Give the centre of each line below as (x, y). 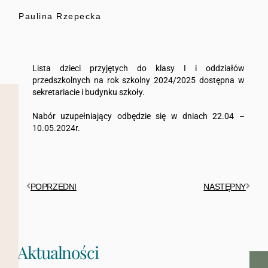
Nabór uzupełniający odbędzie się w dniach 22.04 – (138, 116)
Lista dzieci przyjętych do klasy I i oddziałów (138, 68)
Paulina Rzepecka (60, 16)
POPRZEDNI (53, 186)
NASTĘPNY (225, 186)
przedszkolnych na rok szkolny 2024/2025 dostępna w (138, 80)
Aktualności (58, 252)
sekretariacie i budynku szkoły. (88, 92)
